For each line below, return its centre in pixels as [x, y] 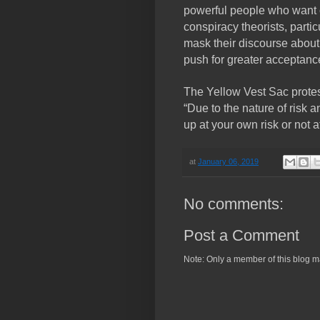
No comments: [234, 204]
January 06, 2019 [228, 161]
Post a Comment [241, 236]
